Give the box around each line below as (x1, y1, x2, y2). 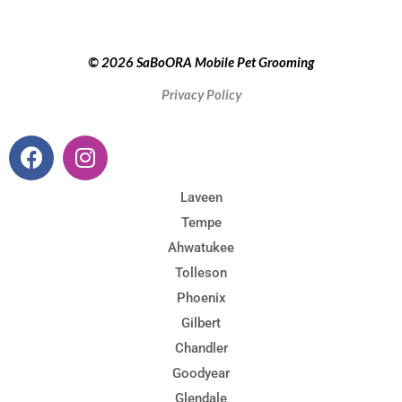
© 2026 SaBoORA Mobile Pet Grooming (88, 53, 314, 70)
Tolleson (175, 264, 227, 281)
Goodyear (172, 364, 230, 381)
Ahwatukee (168, 239, 234, 256)
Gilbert (181, 314, 221, 331)
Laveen (179, 188, 223, 205)
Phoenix (176, 289, 226, 306)
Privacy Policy (161, 86, 241, 103)
